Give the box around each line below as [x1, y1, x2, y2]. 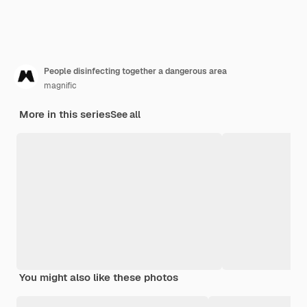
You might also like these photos [19, 270, 178, 284]
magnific [44, 79, 77, 91]
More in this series [19, 107, 110, 121]
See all [110, 108, 140, 121]
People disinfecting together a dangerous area [44, 65, 227, 77]
